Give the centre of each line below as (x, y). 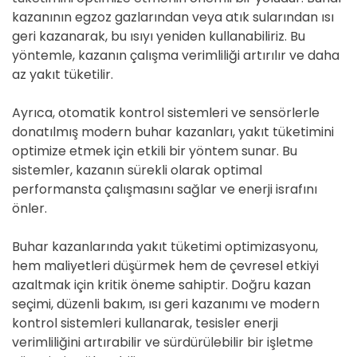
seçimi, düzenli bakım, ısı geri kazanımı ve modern (166, 304)
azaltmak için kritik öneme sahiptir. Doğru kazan (161, 285)
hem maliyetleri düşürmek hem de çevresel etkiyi (165, 266)
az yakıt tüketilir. (63, 75)
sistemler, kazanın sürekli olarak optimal (137, 170)
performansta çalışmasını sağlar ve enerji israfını (165, 189)
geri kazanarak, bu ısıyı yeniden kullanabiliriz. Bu (159, 36)
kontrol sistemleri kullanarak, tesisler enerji (145, 323)
